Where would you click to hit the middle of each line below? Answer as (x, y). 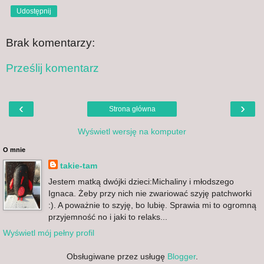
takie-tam (78, 165)
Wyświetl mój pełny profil (49, 233)
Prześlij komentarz (52, 68)
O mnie (14, 149)
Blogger (181, 257)
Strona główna (132, 109)
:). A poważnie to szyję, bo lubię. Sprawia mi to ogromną (152, 205)
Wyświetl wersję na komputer (132, 131)
